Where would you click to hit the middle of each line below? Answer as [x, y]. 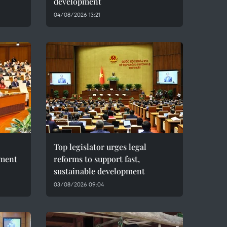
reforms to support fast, [97, 159]
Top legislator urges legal [100, 147]
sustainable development [99, 171]
